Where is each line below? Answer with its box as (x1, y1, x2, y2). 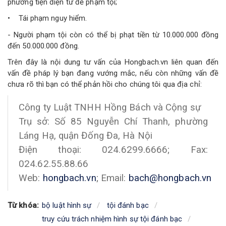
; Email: (96, 173, 129, 184)
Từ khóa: (8, 200, 41, 210)
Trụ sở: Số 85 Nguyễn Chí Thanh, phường (19, 116, 208, 128)
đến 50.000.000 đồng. (8, 41, 79, 50)
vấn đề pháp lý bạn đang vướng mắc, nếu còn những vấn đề (8, 69, 218, 78)
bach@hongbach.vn (128, 173, 212, 184)
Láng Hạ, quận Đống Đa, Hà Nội (19, 130, 152, 142)
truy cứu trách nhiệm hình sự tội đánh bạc (42, 214, 183, 223)
